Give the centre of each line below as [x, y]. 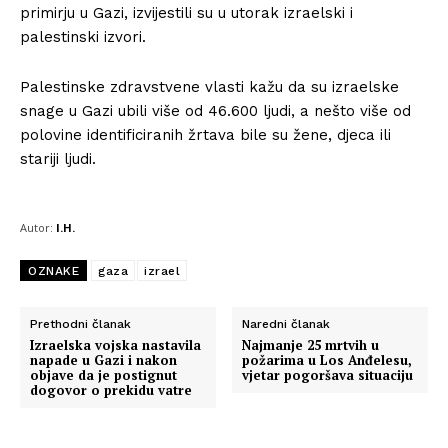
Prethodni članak [80, 324]
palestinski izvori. [83, 37]
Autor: [36, 227]
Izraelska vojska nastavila [115, 345]
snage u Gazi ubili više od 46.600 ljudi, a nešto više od [215, 111]
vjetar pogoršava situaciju [328, 375]
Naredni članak [286, 324]
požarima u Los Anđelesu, [327, 360]
